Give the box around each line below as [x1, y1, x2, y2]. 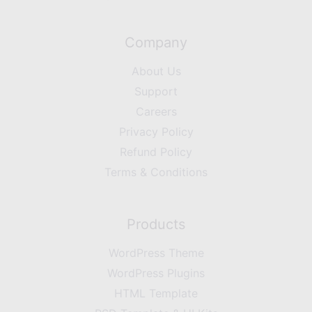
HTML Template [114, 286, 198, 300]
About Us [131, 64, 181, 78]
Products [127, 216, 185, 233]
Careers [135, 104, 177, 118]
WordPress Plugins [107, 266, 205, 280]
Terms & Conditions [104, 165, 208, 179]
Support [134, 84, 178, 98]
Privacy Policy [118, 125, 194, 139]
